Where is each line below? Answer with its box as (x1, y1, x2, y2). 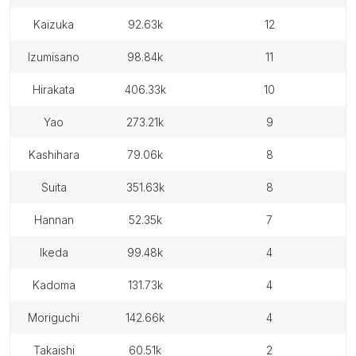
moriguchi (37, 311, 79, 324)
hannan (41, 213, 74, 226)
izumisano (30, 50, 79, 64)
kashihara (35, 148, 79, 161)
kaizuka (41, 17, 74, 31)
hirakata (41, 83, 75, 96)
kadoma (39, 278, 75, 292)
